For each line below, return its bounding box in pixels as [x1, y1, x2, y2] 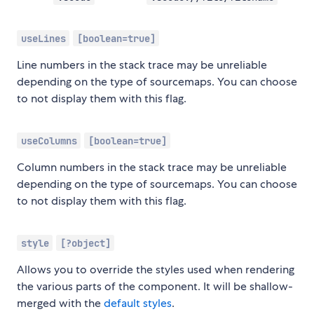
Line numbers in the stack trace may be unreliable [17, 57, 267, 73]
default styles [104, 296, 172, 311]
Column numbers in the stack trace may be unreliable [17, 160, 287, 175]
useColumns [20, 134, 77, 147]
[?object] [60, 236, 111, 250]
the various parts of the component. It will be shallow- [17, 279, 293, 294]
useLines [20, 32, 66, 45]
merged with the [17, 296, 104, 311]
